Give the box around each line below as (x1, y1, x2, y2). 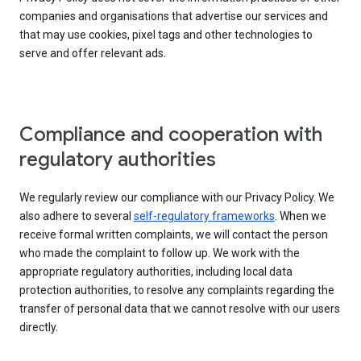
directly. (19, 321, 58, 334)
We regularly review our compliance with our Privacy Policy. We (19, 191, 334, 205)
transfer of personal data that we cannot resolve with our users (19, 302, 340, 316)
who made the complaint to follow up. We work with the (19, 247, 300, 260)
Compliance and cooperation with (19, 122, 322, 147)
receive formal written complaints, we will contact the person (19, 228, 328, 242)
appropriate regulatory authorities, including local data (19, 265, 293, 279)
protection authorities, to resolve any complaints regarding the (19, 284, 334, 297)
